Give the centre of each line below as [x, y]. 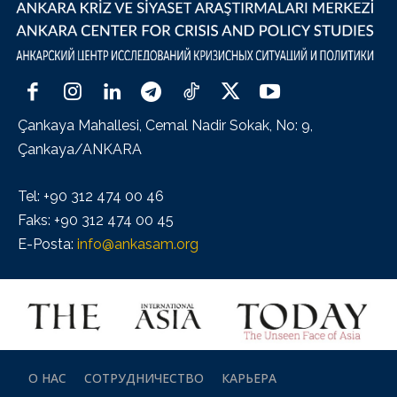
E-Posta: [47, 244]
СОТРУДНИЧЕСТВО [144, 378]
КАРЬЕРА [249, 378]
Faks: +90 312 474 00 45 [96, 220]
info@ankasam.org [138, 244]
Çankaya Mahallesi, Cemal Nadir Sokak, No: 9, [165, 125]
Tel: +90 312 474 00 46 [91, 196]
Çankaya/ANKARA [80, 149]
